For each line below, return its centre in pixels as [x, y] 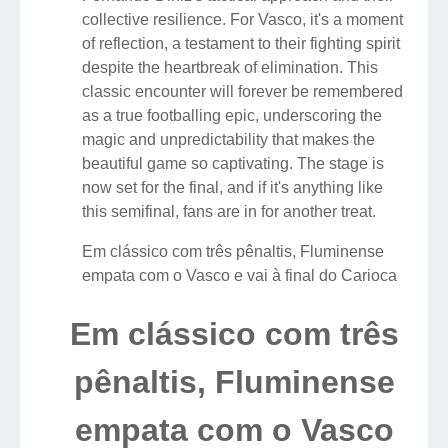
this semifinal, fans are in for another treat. [229, 212]
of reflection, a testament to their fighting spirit [241, 44]
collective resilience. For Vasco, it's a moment [242, 20]
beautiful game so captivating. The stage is [233, 164]
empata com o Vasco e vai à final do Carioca [239, 276]
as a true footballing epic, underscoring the [232, 116]
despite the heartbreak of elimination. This [230, 68]
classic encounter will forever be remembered [242, 92]
